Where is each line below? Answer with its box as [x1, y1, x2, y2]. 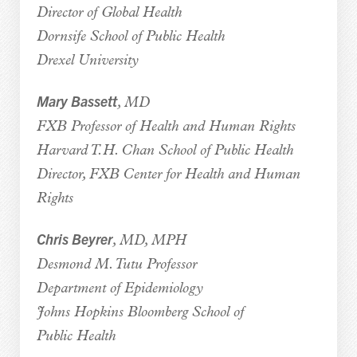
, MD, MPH [112, 233, 186, 249]
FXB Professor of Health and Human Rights [36, 119, 296, 135]
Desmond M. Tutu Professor [36, 257, 197, 273]
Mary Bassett [36, 91, 117, 110]
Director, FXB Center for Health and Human [36, 167, 300, 182]
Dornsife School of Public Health [36, 29, 225, 45]
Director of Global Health [36, 5, 182, 21]
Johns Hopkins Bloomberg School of [36, 304, 244, 320]
